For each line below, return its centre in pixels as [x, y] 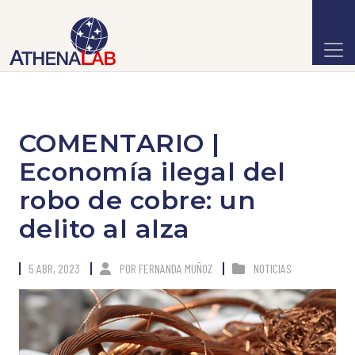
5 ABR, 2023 [54, 268]
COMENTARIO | [120, 143]
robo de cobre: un [137, 200]
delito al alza [105, 229]
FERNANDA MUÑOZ [176, 268]
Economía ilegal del [153, 172]
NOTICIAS [273, 268]
